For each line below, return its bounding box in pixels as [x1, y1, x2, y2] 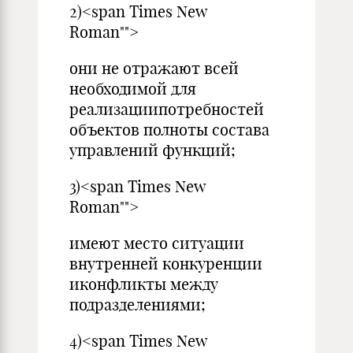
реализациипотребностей [69, 99, 264, 119]
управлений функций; [69, 140, 236, 160]
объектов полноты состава [69, 120, 269, 139]
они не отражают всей [69, 58, 239, 78]
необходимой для [69, 79, 196, 98]
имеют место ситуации [69, 233, 244, 253]
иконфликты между [69, 274, 218, 294]
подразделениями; [69, 295, 206, 314]
